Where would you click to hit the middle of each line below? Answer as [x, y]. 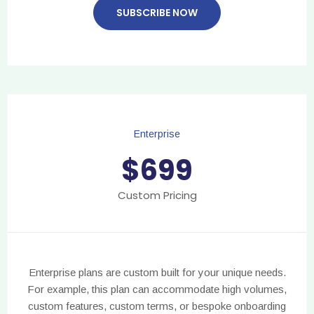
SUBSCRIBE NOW [157, 12]
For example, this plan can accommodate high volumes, [157, 289]
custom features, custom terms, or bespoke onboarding [157, 306]
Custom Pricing [157, 195]
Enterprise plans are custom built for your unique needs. [157, 272]
